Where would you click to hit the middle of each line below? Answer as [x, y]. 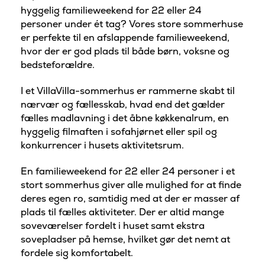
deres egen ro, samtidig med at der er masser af [130, 198]
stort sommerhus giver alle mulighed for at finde [131, 185]
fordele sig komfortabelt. [77, 253]
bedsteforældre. [58, 65]
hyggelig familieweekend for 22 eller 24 [111, 11]
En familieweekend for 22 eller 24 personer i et [128, 171]
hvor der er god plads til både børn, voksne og [125, 51]
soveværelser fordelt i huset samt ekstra [113, 225]
